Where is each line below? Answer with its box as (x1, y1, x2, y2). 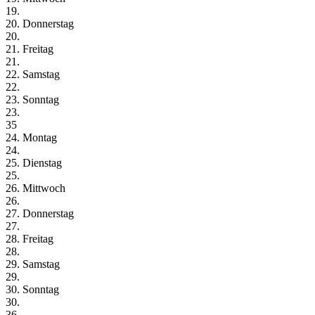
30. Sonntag (6, 283, 59, 295)
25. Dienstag (6, 156, 62, 169)
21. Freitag (6, 42, 53, 55)
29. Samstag (6, 257, 60, 270)
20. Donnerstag (6, 17, 74, 30)
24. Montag (6, 131, 57, 143)
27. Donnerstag (6, 207, 74, 219)
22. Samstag (6, 67, 60, 80)
